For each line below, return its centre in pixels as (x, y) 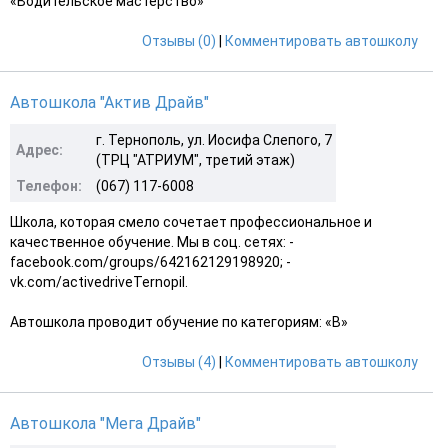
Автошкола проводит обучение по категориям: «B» (179, 321)
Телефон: (49, 185)
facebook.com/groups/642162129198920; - (150, 261)
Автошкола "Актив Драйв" (109, 102)
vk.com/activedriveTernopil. (99, 281)
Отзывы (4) (179, 361)
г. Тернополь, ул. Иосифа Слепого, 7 (214, 139)
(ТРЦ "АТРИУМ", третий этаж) (195, 159)
